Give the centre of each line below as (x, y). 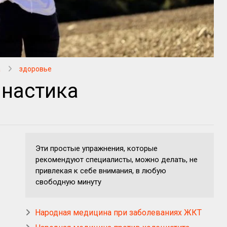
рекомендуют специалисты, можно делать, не (117, 160)
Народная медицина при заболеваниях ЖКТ (118, 213)
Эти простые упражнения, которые (97, 149)
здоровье (35, 69)
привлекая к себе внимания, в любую (101, 171)
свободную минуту (68, 182)
